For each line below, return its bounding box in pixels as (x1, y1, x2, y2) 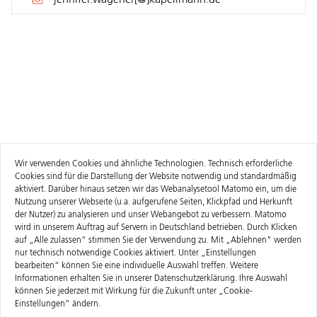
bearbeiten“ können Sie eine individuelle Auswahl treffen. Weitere (15, 262, 258, 270)
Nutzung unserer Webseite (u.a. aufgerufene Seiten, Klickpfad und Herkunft (15, 198, 292, 207)
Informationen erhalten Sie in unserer (15, 275, 154, 283)
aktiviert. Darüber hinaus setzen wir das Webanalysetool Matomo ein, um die (15, 185, 296, 194)
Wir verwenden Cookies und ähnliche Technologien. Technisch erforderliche (15, 160, 292, 168)
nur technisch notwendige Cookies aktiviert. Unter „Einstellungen (15, 249, 256, 258)
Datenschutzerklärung (154, 275, 235, 283)
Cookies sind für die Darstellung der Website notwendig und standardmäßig (15, 173, 296, 181)
